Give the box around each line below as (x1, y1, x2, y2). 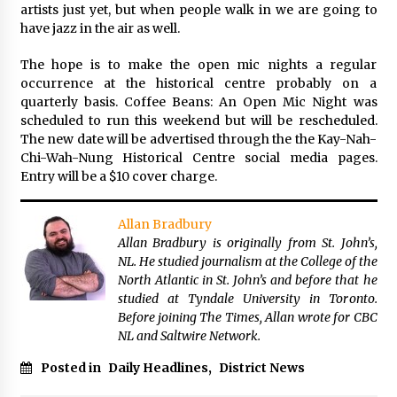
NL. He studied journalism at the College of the (117, 253, 378, 269)
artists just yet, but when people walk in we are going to (19, 2, 378, 18)
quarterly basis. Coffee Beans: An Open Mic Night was (19, 94, 378, 110)
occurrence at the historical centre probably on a (19, 75, 378, 91)
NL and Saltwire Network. (117, 328, 261, 344)
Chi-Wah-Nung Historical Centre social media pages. (19, 150, 378, 166)
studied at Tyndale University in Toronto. (117, 291, 378, 307)
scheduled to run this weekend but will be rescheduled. (19, 113, 378, 128)
